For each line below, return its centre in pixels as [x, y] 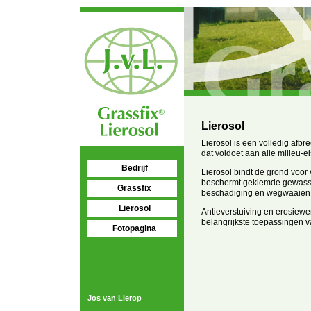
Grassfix [134, 188]
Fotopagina [134, 228]
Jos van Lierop [115, 298]
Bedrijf [134, 168]
